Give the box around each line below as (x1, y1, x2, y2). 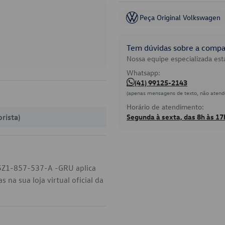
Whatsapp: (127, 68, 160, 77)
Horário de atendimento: (127, 102, 204, 111)
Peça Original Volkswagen (140, 13, 220, 22)
